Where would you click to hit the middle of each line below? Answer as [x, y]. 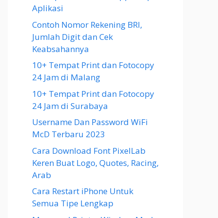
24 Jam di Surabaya [70, 106]
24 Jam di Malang [66, 77]
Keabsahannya [61, 49]
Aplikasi [48, 8]
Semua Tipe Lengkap [73, 203]
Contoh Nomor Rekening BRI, [87, 24]
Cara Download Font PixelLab [89, 150]
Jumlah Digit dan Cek [73, 36]
